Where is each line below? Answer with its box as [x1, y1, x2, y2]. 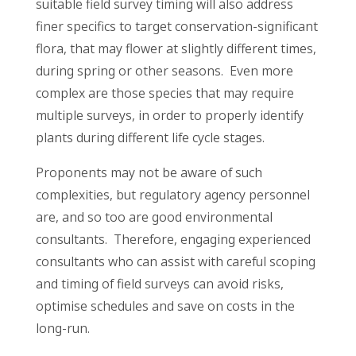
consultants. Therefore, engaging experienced [35, 230, 311, 249]
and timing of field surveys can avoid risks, [35, 275, 284, 293]
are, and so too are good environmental [35, 208, 273, 226]
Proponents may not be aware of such [35, 164, 262, 182]
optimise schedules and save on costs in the [35, 297, 295, 315]
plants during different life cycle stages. [35, 129, 268, 147]
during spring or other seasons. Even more [35, 62, 293, 80]
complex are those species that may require [35, 84, 294, 103]
